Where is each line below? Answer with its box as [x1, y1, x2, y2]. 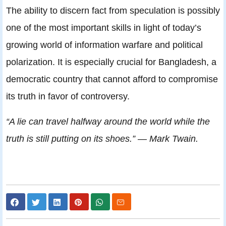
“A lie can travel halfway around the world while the [6, 116, 210, 127]
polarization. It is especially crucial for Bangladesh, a [6, 56, 216, 68]
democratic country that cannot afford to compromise [6, 74, 218, 85]
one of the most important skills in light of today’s [6, 22, 201, 33]
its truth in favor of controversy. [6, 91, 130, 102]
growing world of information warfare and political [6, 39, 203, 50]
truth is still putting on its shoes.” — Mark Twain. [6, 133, 198, 144]
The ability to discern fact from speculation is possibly [6, 5, 220, 16]
